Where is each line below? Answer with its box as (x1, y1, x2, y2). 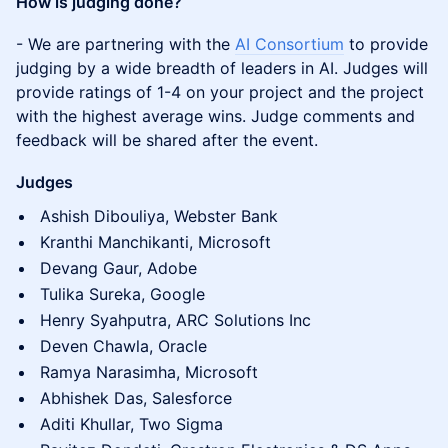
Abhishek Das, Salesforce (40, 388, 232, 408)
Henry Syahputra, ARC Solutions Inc (40, 310, 311, 330)
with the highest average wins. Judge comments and (16, 106, 415, 126)
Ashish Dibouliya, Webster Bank (40, 206, 278, 226)
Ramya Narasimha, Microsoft (40, 362, 258, 382)
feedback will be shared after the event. (16, 130, 318, 150)
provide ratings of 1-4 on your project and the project (16, 82, 424, 102)
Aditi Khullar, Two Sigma (40, 414, 223, 434)
